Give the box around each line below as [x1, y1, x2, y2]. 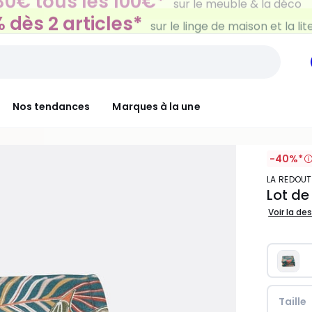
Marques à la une [112, 99, 201, 114]
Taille [279, 295, 307, 309]
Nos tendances [12, 99, 91, 114]
